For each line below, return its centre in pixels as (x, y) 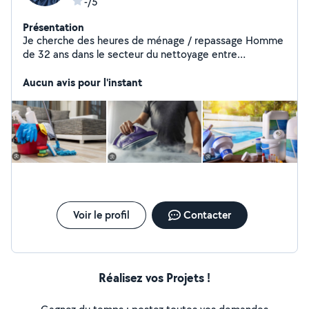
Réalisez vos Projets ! (154, 278)
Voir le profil (101, 215)
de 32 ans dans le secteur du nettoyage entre (130, 54)
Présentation (53, 27)
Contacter (207, 215)
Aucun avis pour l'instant (82, 82)
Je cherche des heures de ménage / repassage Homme (134, 40)
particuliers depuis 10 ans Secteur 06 (169, 68)
